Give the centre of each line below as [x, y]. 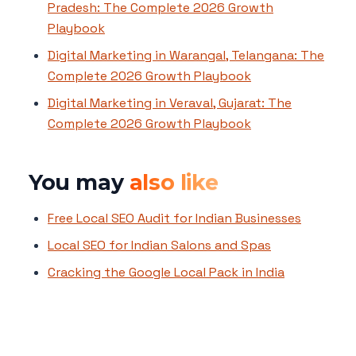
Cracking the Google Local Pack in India [166, 273]
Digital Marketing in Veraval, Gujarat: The [170, 103]
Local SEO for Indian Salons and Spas [159, 246]
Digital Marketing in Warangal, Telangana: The [186, 56]
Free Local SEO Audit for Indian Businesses [174, 219]
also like [174, 183]
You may [79, 183]
